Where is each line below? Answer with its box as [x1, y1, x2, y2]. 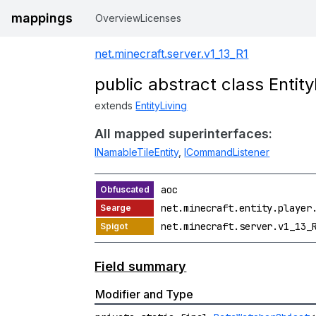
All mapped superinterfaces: [95, 126, 273, 141]
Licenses [140, 12, 181, 24]
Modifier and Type [95, 286, 194, 301]
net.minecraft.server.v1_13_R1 [95, 47, 249, 61]
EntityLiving [135, 99, 188, 111]
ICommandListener [184, 145, 270, 158]
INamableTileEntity [95, 145, 179, 158]
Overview [95, 12, 140, 24]
